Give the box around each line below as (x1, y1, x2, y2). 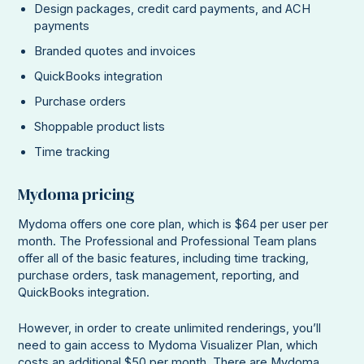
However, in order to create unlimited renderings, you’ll (18, 321, 322, 336)
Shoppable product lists (34, 119, 166, 135)
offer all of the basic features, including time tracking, (18, 251, 310, 266)
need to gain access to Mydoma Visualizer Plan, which (18, 338, 318, 353)
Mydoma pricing (18, 183, 136, 206)
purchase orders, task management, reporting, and (18, 268, 300, 284)
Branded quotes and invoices (34, 44, 197, 59)
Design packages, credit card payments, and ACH (34, 2, 311, 17)
